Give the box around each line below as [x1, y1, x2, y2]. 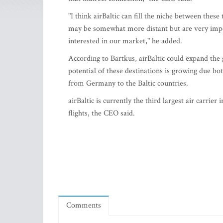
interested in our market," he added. [68, 36, 184, 46]
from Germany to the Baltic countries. [68, 78, 188, 89]
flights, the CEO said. [68, 108, 141, 118]
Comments [66, 200, 101, 211]
